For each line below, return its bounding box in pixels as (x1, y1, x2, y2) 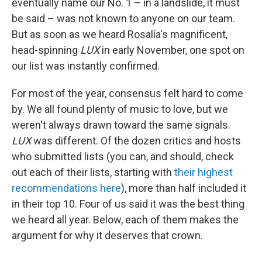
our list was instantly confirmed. (12, 60, 160, 72)
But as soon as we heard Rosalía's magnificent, (12, 28, 227, 40)
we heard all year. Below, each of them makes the (12, 213, 239, 226)
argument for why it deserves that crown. (12, 229, 203, 242)
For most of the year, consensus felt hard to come (12, 87, 243, 99)
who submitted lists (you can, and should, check (12, 150, 234, 163)
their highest (174, 166, 233, 178)
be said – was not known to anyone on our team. (12, 12, 235, 25)
